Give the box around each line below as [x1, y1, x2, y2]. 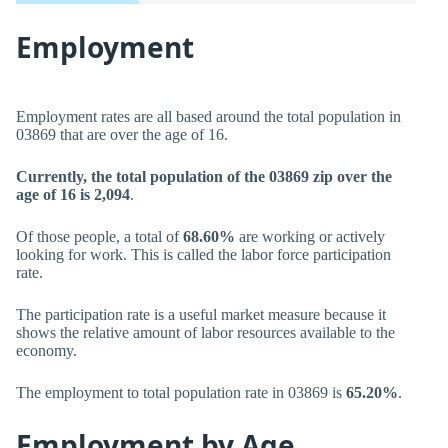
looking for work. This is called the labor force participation [16, 246, 391, 263]
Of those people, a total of [16, 228, 183, 245]
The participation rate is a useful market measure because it [16, 306, 386, 323]
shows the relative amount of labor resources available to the [16, 324, 395, 341]
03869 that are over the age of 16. [16, 126, 228, 143]
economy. [16, 342, 77, 359]
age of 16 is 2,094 [16, 186, 130, 203]
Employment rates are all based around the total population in [16, 108, 401, 125]
